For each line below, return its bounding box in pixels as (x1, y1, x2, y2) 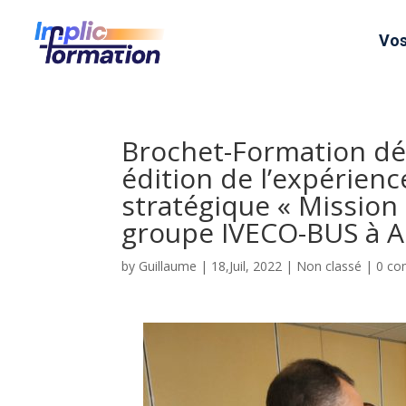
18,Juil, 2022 (211, 256, 283, 275)
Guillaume (139, 256, 198, 275)
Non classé (296, 256, 362, 275)
